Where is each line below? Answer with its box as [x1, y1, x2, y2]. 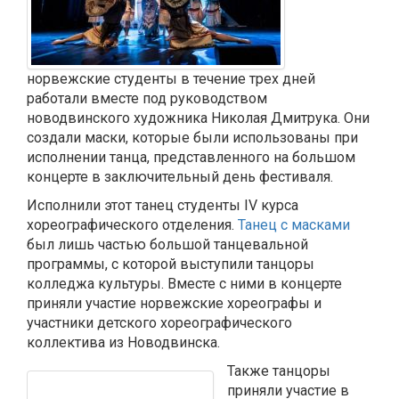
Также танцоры [227, 362, 330, 379]
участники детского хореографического [27, 314, 292, 331]
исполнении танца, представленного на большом [27, 149, 355, 166]
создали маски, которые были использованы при [27, 129, 358, 146]
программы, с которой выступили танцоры [27, 256, 314, 273]
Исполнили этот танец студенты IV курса [27, 197, 298, 214]
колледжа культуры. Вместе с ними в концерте [27, 275, 342, 292]
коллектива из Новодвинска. [27, 334, 220, 351]
